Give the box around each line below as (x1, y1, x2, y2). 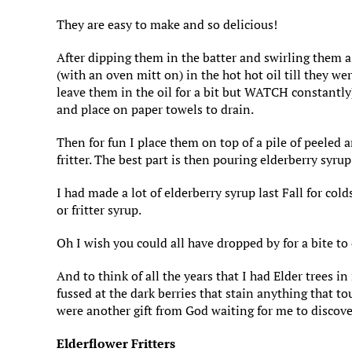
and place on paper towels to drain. (57, 101, 254, 118)
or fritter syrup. (57, 201, 141, 218)
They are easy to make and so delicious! (57, 16, 277, 33)
